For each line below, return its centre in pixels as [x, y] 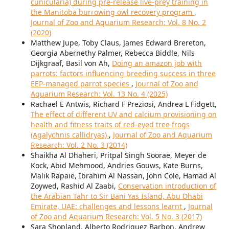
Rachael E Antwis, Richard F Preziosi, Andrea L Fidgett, [123, 104]
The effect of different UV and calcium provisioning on [123, 114]
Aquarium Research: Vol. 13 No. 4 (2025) [99, 94]
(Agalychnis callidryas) [70, 134]
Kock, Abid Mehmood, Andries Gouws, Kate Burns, [117, 165]
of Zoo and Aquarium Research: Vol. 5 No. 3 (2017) [116, 216]
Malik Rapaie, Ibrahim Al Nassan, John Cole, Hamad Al [123, 175]
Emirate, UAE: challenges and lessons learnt [107, 206]
